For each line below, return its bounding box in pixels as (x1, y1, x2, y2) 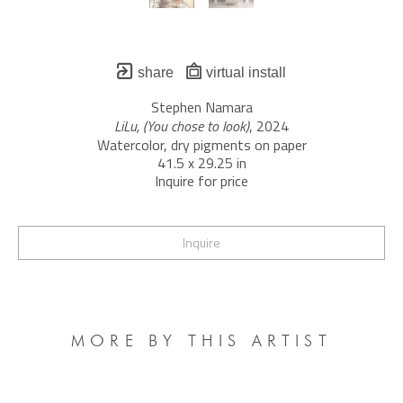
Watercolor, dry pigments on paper (96, 134, 307, 156)
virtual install (201, 65, 286, 80)
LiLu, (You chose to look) (114, 115, 249, 137)
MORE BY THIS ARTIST (71, 331, 332, 350)
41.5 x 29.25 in (157, 152, 246, 174)
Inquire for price (155, 170, 248, 192)
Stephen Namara (150, 96, 253, 118)
